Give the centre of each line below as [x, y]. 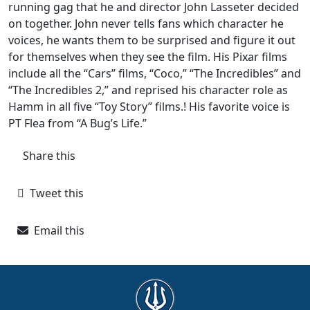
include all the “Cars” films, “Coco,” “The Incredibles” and [155, 73]
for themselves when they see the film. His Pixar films [148, 57]
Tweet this [54, 193]
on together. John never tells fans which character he [146, 24]
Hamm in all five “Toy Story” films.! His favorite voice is [149, 107]
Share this [46, 156]
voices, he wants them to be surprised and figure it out [152, 40]
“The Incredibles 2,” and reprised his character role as [148, 90]
